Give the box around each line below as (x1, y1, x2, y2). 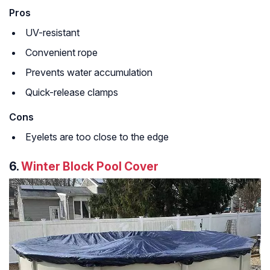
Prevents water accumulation (25, 66, 152, 78)
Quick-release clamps (25, 86, 118, 98)
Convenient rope (25, 46, 98, 58)
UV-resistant (25, 26, 80, 39)
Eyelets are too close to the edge (25, 130, 169, 143)
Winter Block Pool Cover (21, 159, 159, 174)
